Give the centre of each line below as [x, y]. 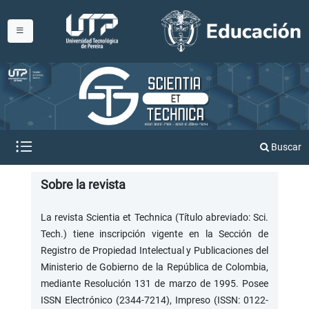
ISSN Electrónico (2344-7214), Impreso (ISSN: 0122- [154, 300]
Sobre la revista [83, 184]
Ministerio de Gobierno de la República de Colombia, [154, 267]
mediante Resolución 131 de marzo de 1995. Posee [154, 283]
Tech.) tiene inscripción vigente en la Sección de [154, 233]
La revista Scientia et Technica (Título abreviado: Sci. [154, 217]
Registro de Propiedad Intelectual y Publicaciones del [154, 250]
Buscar [286, 147]
